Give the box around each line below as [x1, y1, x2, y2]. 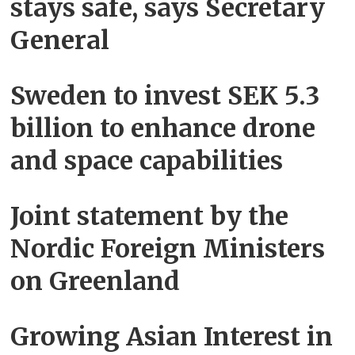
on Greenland [10, 265, 181, 298]
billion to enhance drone [10, 113, 316, 145]
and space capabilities [10, 145, 284, 177]
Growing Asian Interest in [10, 321, 334, 353]
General [10, 25, 110, 57]
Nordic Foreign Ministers [10, 233, 326, 265]
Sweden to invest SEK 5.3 [10, 80, 321, 113]
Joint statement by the [10, 200, 289, 233]
